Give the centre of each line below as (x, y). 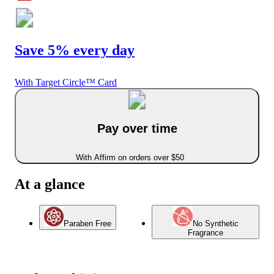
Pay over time (137, 128)
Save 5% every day (75, 50)
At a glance (50, 184)
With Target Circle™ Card (66, 82)
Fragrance (206, 233)
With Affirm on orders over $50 (130, 158)
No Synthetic (215, 224)
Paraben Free (87, 224)
